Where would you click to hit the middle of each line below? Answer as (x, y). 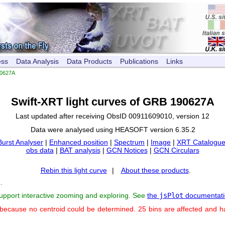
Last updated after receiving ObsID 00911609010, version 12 (113, 116)
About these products (155, 170)
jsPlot (171, 195)
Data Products (89, 61)
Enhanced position (79, 142)
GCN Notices (127, 150)
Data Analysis (37, 61)
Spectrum (129, 142)
